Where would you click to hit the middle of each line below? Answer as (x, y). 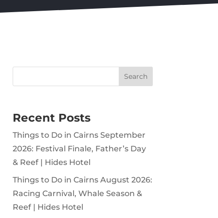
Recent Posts (51, 118)
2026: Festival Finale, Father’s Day (79, 148)
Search (136, 77)
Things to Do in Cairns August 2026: (82, 180)
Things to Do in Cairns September (79, 135)
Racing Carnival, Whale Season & (77, 193)
